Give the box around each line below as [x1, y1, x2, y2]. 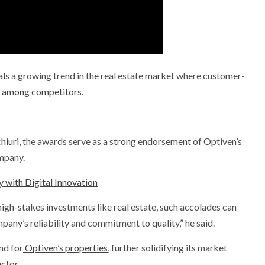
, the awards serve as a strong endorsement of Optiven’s [19, 135, 242, 147]
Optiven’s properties [23, 242, 108, 254]
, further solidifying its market [108, 242, 227, 254]
